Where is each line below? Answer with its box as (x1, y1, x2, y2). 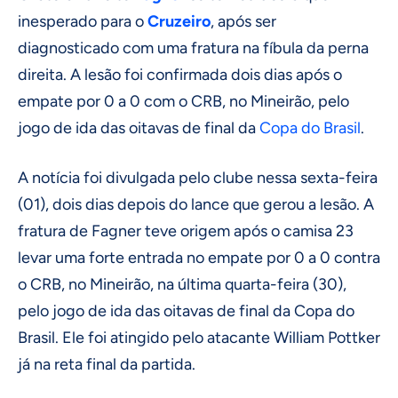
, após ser (211, 12, 276, 32)
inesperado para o (18, 12, 147, 32)
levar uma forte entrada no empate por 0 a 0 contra (18, 248, 380, 268)
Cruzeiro (147, 12, 211, 32)
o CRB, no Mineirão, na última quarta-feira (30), (18, 275, 346, 295)
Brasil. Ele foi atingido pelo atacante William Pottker (18, 328, 380, 348)
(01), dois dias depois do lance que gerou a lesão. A (18, 195, 374, 215)
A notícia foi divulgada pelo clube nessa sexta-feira (18, 168, 378, 188)
